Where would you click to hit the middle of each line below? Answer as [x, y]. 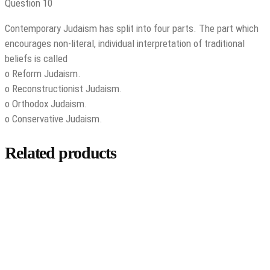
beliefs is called [36, 59]
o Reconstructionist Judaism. [64, 89]
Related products [61, 153]
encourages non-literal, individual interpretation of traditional [125, 44]
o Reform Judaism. [43, 74]
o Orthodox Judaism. [46, 104]
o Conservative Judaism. [54, 119]
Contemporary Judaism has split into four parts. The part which [132, 29]
